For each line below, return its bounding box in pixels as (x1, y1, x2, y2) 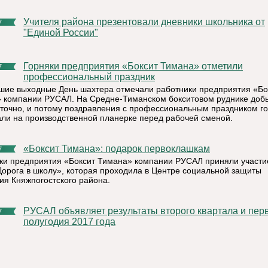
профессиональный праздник (23, 72, 155, 82)
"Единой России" (23, 28, 98, 38)
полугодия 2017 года (23, 217, 115, 227)
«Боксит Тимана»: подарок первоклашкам (35, 144, 210, 154)
